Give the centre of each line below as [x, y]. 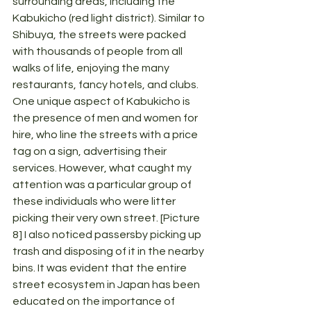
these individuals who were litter [95, 202]
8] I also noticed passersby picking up [108, 235]
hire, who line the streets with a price [106, 135]
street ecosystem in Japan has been [107, 285]
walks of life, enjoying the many [92, 68]
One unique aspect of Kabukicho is [102, 102]
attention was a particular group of [103, 185]
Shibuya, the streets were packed [100, 35]
